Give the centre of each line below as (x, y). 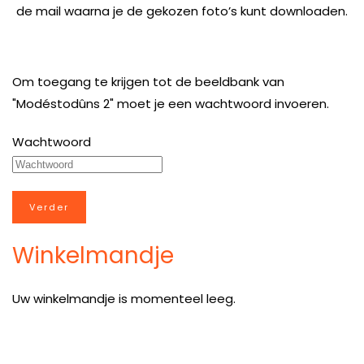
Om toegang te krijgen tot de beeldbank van (148, 82)
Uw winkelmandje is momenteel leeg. (124, 299)
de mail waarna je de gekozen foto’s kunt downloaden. (182, 11)
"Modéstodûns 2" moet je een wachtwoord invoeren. (171, 104)
